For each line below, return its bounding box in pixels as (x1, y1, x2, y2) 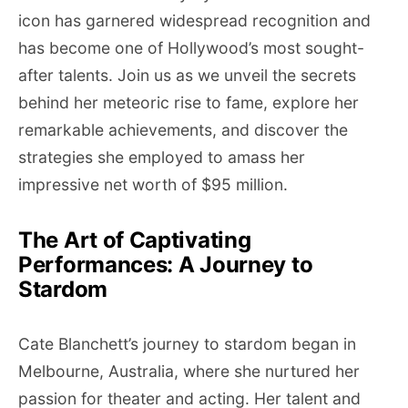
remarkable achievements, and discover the (18, 120, 348, 139)
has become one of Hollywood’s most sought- (18, 38, 364, 57)
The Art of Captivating (18, 227, 251, 253)
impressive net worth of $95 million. (18, 175, 288, 194)
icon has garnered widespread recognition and (18, 11, 371, 30)
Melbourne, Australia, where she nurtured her (18, 362, 360, 381)
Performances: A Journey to (18, 251, 313, 278)
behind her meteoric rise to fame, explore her (18, 93, 359, 112)
